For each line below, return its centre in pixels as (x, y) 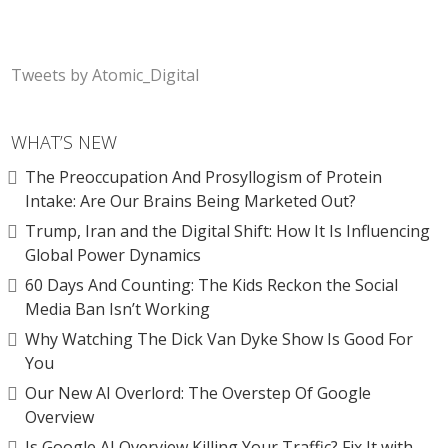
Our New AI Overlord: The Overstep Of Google (198, 393)
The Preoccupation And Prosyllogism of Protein (204, 177)
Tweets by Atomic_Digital (105, 75)
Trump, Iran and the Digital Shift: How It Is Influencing (228, 231)
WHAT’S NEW (64, 142)
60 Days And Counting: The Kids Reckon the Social (212, 285)
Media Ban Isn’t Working (118, 309)
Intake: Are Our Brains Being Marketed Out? (191, 201)
